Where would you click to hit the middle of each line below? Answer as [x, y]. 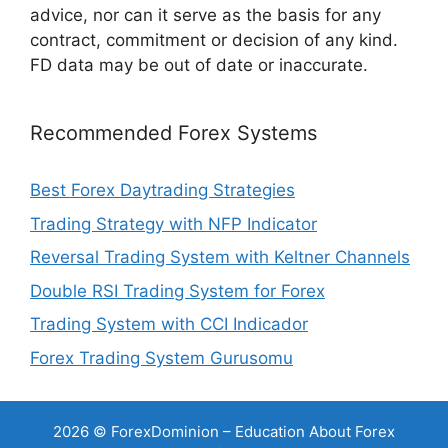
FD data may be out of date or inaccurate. [199, 65]
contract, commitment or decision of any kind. [214, 40]
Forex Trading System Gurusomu [161, 357]
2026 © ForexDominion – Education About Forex [224, 431]
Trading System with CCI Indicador [169, 324]
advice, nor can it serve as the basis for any [205, 15]
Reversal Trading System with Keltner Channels [220, 257]
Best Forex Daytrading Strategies [162, 190]
